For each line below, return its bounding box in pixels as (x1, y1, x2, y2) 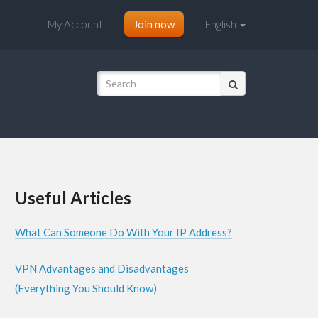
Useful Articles (15, 187, 131, 208)
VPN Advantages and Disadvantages (15, 262, 189, 275)
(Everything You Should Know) (15, 282, 157, 295)
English (205, 18, 238, 31)
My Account (48, 18, 103, 31)
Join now (133, 18, 175, 31)
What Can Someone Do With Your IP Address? (15, 226, 232, 238)
